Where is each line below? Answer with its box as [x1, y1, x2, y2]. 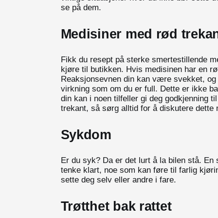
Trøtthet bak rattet [60, 198, 172, 214]
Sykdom [60, 127, 111, 142]
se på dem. [60, 2, 101, 12]
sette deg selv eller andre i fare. [60, 175, 176, 184]
